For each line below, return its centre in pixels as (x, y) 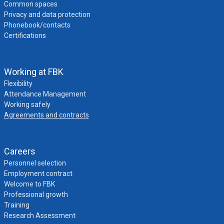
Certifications (25, 35)
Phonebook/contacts (37, 25)
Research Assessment (39, 215)
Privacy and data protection (47, 14)
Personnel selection (35, 163)
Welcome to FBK (29, 184)
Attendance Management (45, 94)
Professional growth (36, 194)
